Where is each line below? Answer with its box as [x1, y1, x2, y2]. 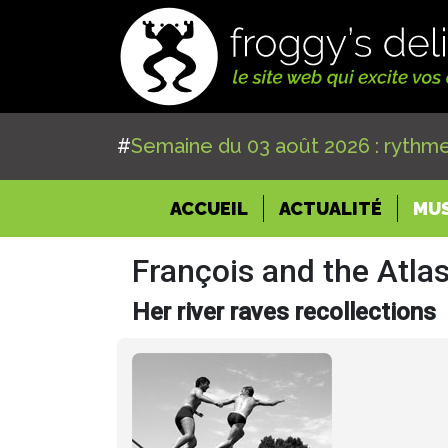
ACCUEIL [170, 197, 248, 219]
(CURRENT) [247, 196, 348, 218]
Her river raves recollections [132, 297, 436, 326]
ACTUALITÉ [279, 197, 382, 219]
